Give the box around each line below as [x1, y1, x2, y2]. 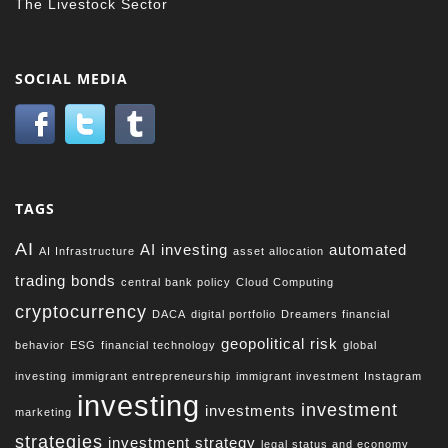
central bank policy [121, 275, 232, 288]
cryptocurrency [15, 300, 148, 322]
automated [329, 240, 408, 258]
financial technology [101, 338, 217, 351]
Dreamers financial [281, 307, 391, 320]
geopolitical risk [221, 334, 339, 352]
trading [15, 271, 67, 289]
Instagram [364, 369, 423, 382]
